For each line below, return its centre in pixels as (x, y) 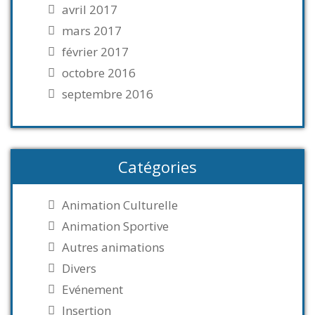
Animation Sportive (115, 226)
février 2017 (95, 52)
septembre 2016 (108, 94)
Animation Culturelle (120, 205)
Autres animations (113, 247)
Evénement (92, 289)
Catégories (157, 167)
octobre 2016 (99, 73)
